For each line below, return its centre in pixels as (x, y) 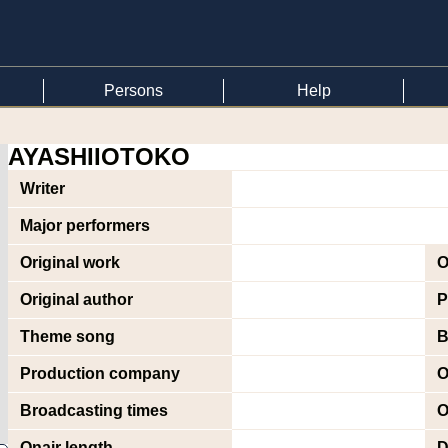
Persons (133, 90)
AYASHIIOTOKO (99, 156)
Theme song (67, 336)
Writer (42, 188)
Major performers (85, 225)
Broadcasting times (94, 410)
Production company (100, 373)
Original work (70, 262)
